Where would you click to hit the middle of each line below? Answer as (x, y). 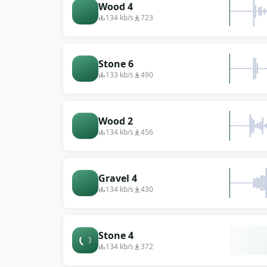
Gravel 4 (118, 178)
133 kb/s (119, 75)
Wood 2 (116, 121)
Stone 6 (116, 64)
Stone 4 (116, 235)
